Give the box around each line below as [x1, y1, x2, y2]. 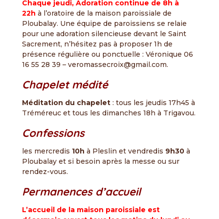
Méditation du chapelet [22, 98, 112, 107]
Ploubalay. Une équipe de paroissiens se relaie [22, 19, 187, 28]
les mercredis [22, 147, 72, 155]
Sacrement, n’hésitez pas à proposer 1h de [22, 40, 173, 48]
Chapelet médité [22, 78, 108, 91]
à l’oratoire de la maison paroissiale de [35, 9, 172, 18]
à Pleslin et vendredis [84, 147, 165, 155]
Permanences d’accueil [22, 185, 141, 198]
